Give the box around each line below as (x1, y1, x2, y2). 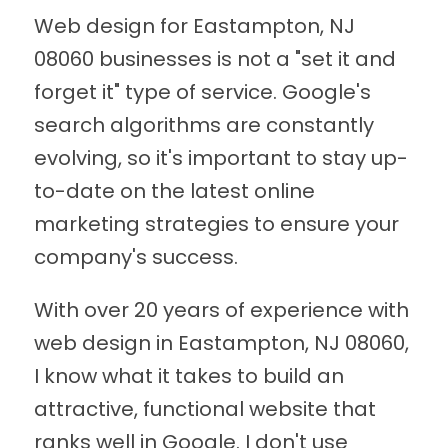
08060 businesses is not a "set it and (33, 45, 396, 74)
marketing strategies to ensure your (33, 210, 399, 239)
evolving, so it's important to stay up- (33, 144, 408, 173)
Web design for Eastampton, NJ (33, 12, 355, 41)
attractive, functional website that (33, 395, 376, 424)
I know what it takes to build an (33, 362, 344, 391)
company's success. (33, 243, 238, 272)
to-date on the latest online (33, 177, 315, 206)
